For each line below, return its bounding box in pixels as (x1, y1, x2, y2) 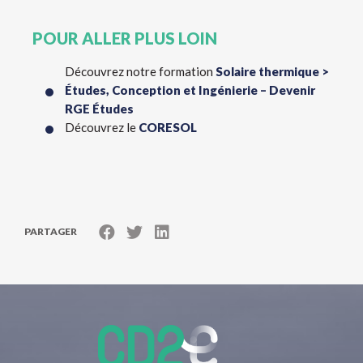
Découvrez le (65, 120, 139, 135)
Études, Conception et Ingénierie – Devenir (65, 83, 315, 97)
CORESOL (139, 120, 197, 135)
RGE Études (65, 101, 134, 116)
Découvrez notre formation (65, 64, 216, 79)
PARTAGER (24, 225, 77, 237)
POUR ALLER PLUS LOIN (32, 28, 217, 48)
